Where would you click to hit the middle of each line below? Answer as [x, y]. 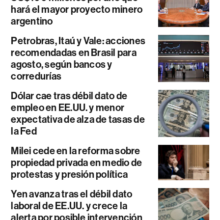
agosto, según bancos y [62, 64]
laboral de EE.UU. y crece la [69, 206]
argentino [32, 21]
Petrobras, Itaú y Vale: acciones [78, 41]
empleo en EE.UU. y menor [68, 107]
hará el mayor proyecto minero [77, 9]
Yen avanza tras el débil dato [72, 194]
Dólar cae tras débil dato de [69, 96]
